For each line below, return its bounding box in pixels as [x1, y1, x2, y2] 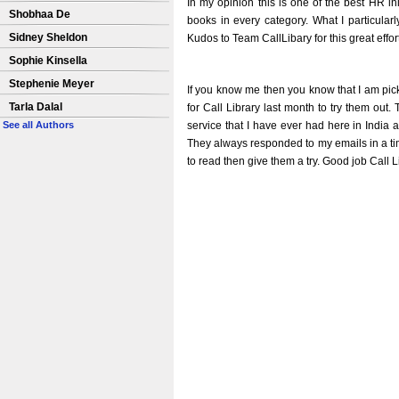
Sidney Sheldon [9, 31, 87, 44]
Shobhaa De [9, 8, 70, 20]
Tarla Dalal [9, 101, 62, 113]
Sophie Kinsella [9, 54, 87, 67]
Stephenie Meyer [9, 77, 94, 90]
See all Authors [3, 119, 74, 130]
